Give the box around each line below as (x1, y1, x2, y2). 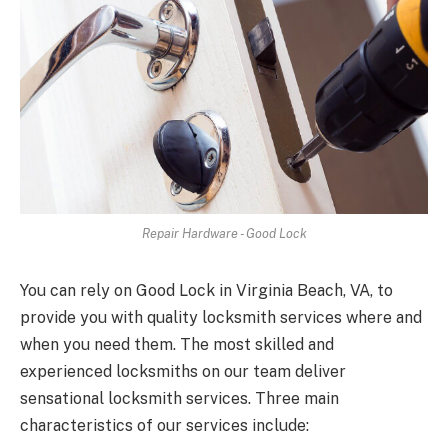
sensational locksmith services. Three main (20, 388, 339, 408)
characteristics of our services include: (20, 415, 309, 435)
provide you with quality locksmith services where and (20, 307, 422, 327)
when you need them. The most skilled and (20, 334, 334, 354)
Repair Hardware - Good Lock (141, 225, 307, 241)
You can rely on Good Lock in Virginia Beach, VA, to (20, 280, 393, 300)
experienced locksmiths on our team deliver (20, 361, 346, 381)
